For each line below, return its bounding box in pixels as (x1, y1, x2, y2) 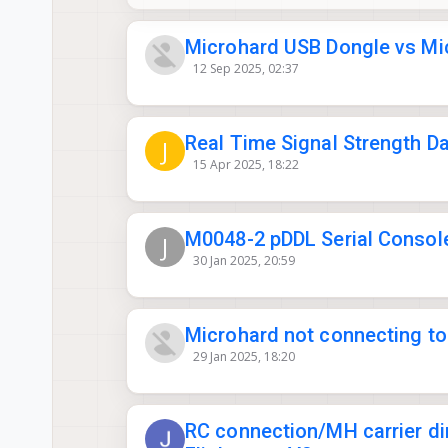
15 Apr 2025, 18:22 (192, 156, 299, 174)
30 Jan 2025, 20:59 (192, 252, 295, 270)
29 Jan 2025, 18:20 (192, 348, 295, 366)
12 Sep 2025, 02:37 (192, 60, 299, 78)
